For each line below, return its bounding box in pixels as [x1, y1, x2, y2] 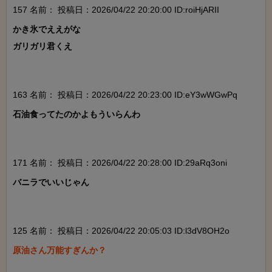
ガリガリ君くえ [13, 41, 72, 51]
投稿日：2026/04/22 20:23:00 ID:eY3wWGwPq [55, 89, 237, 100]
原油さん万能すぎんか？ [13, 245, 106, 255]
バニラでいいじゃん [13, 177, 89, 187]
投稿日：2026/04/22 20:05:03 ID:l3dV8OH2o [55, 225, 229, 236]
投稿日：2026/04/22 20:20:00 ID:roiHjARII [55, 4, 219, 15]
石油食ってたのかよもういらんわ [13, 109, 140, 119]
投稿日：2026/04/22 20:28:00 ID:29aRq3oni [55, 157, 227, 168]
